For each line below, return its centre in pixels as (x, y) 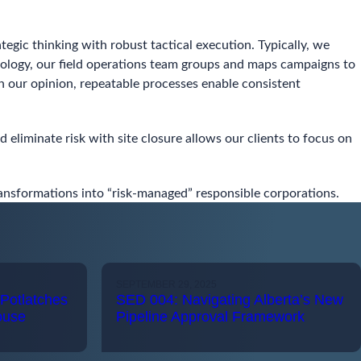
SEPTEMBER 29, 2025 (166, 285)
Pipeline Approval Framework (210, 317)
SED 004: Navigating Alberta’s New (229, 300)
